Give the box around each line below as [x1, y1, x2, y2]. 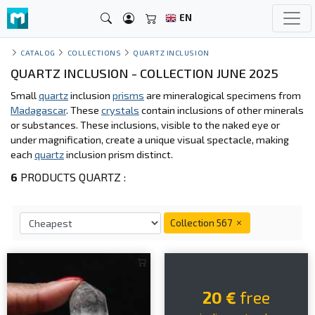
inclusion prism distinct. [64, 148, 173, 160]
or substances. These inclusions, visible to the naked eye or [11, 119, 280, 131]
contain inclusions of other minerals [139, 104, 304, 116]
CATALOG [20, 48, 56, 57]
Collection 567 [170, 217, 234, 229]
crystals [101, 104, 139, 116]
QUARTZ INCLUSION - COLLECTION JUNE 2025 [11, 65, 278, 81]
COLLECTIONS [67, 48, 122, 57]
